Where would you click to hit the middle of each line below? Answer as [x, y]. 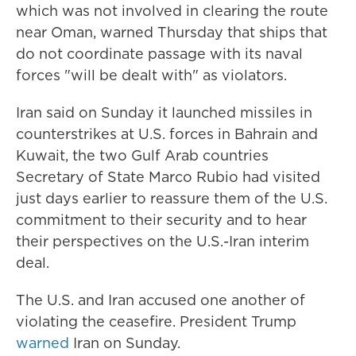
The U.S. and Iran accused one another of [161, 300]
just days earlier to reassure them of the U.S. [172, 198]
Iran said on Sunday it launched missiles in [164, 112]
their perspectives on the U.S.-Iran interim [163, 241]
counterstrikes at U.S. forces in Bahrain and [167, 134]
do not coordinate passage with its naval [159, 54]
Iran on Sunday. [125, 343]
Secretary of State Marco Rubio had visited [168, 177]
